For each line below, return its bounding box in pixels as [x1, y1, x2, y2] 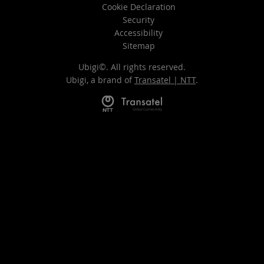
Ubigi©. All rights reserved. [78, 61, 186, 73]
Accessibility [114, 27, 163, 39]
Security [123, 14, 154, 26]
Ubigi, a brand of [66, 74, 134, 86]
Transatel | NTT [134, 74, 196, 86]
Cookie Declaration [101, 1, 176, 13]
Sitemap [122, 40, 155, 52]
